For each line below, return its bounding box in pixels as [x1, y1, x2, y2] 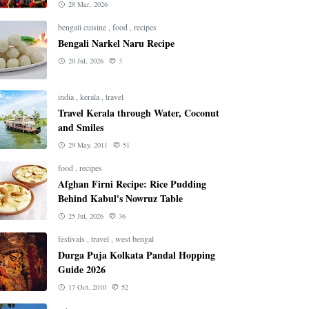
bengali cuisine [58, 21, 108, 32]
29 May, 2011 [68, 140, 108, 150]
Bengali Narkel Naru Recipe [58, 36, 175, 50]
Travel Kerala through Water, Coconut [58, 106, 219, 120]
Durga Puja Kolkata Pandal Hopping [58, 248, 215, 262]
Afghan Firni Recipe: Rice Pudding [58, 177, 206, 191]
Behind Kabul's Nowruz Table [58, 191, 183, 206]
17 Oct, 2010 [68, 282, 106, 292]
